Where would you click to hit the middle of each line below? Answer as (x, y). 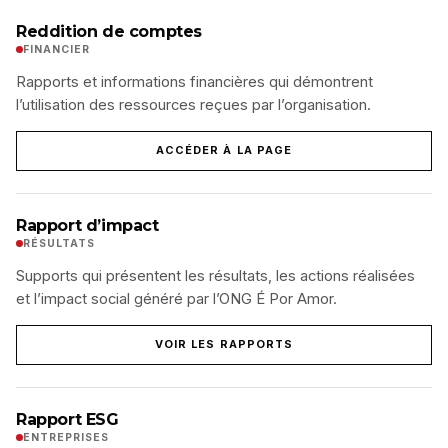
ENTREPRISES (66, 437)
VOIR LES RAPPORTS (224, 344)
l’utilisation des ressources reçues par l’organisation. (193, 104)
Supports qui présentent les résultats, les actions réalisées (215, 275)
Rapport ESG (67, 419)
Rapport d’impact (87, 225)
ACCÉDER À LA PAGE (224, 150)
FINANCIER (57, 49)
